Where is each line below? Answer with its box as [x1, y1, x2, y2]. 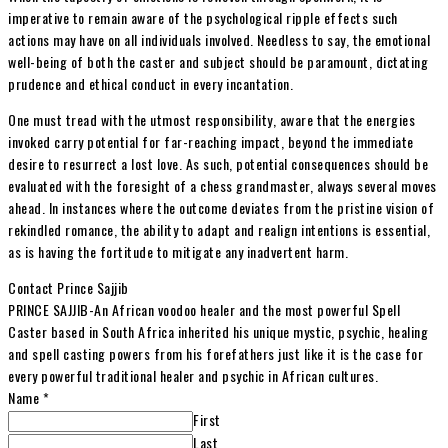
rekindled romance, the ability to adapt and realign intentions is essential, [8, 219, 430, 241]
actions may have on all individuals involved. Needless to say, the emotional [8, 29, 430, 51]
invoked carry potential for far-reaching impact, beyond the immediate [8, 131, 414, 153]
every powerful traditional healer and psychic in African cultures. [8, 365, 378, 387]
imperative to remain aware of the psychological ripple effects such [8, 7, 398, 29]
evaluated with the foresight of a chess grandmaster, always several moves [8, 175, 437, 197]
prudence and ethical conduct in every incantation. [8, 73, 293, 95]
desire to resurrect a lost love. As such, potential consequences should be [8, 153, 428, 175]
